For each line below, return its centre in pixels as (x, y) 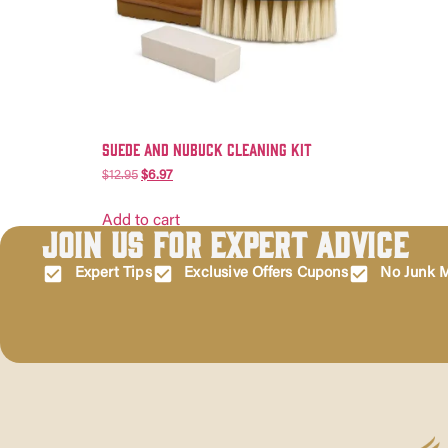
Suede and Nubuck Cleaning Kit (207, 149)
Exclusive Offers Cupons (266, 274)
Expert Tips (113, 274)
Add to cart (141, 221)
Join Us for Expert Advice (225, 243)
